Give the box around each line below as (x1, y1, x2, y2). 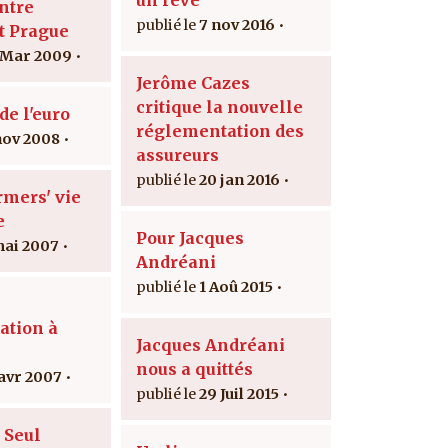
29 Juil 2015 (199, 384, 279, 403)
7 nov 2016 (199, 15, 275, 34)
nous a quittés (136, 358, 253, 379)
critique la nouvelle (136, 96, 303, 117)
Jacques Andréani (136, 334, 285, 355)
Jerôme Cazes (136, 72, 250, 93)
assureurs (136, 144, 219, 165)
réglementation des (136, 120, 304, 141)
